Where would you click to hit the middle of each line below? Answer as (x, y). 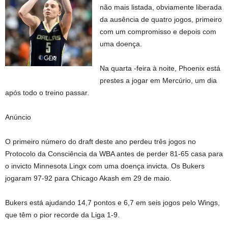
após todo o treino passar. (47, 93)
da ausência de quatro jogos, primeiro (161, 19)
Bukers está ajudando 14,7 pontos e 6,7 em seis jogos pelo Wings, (112, 203)
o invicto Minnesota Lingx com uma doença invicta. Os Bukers (105, 166)
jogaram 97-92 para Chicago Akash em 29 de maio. (88, 178)
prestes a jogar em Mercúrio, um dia (159, 80)
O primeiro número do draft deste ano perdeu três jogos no (101, 141)
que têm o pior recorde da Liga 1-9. (62, 215)
